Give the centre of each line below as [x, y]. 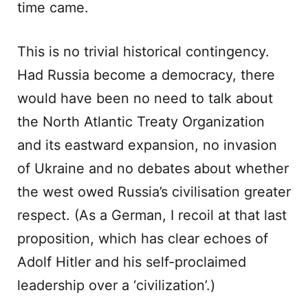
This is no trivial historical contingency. [143, 52]
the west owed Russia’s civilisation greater [154, 192]
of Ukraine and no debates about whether [153, 168]
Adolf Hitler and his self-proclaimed [132, 262]
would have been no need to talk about [145, 98]
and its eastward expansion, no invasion [147, 145]
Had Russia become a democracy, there [146, 75]
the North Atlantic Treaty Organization [141, 122]
